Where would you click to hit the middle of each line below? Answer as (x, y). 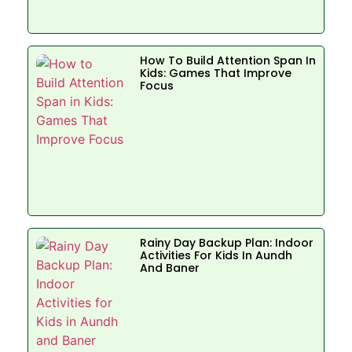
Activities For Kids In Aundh (216, 256)
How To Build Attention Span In (227, 61)
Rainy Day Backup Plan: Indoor (226, 243)
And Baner (169, 268)
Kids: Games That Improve (215, 73)
